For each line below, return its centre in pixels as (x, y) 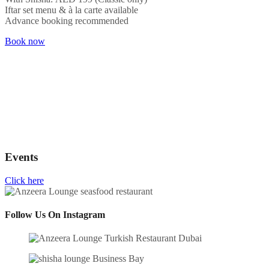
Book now (25, 41)
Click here (24, 180)
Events (21, 157)
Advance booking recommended (67, 21)
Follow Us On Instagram (55, 214)
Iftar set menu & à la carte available (71, 10)
